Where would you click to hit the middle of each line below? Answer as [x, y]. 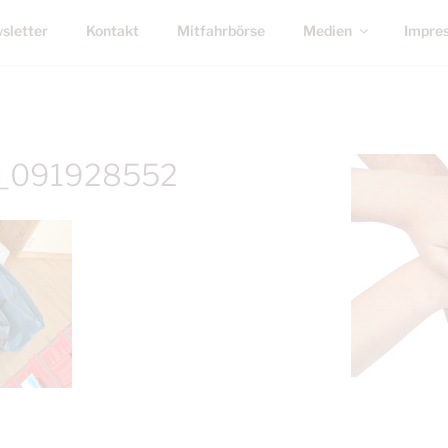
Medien [327, 30]
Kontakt [112, 30]
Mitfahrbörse [220, 30]
